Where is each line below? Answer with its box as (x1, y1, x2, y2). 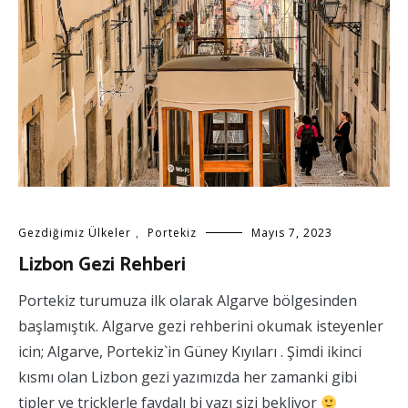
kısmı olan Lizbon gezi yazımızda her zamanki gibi (18, 367, 357, 388)
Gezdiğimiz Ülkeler (18, 225, 131, 241)
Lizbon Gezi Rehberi (18, 250, 186, 281)
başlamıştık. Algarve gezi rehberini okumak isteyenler (18, 316, 383, 337)
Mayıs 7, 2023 (251, 225, 332, 241)
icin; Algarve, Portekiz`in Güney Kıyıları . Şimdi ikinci (18, 342, 362, 362)
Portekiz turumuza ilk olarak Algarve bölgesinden (18, 291, 357, 311)
